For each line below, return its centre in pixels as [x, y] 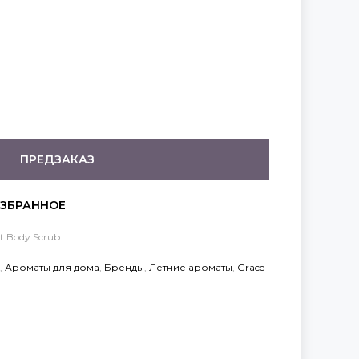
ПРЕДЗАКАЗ [57, 159]
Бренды [124, 267]
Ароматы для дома [52, 267]
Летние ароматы [191, 267]
